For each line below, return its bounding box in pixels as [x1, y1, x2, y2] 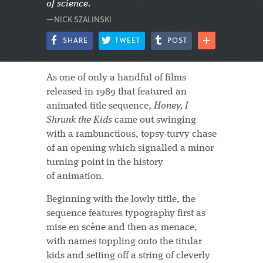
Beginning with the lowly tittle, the [46, 194, 195, 204]
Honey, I [154, 101, 188, 111]
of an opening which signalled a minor [46, 143, 214, 153]
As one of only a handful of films [46, 73, 186, 83]
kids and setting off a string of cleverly [46, 251, 210, 261]
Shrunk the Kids [46, 115, 112, 125]
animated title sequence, [46, 101, 154, 111]
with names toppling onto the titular [46, 237, 202, 247]
